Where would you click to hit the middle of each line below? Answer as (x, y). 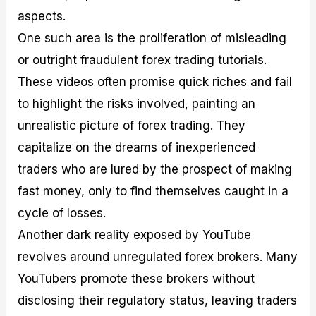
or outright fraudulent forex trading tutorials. (142, 60)
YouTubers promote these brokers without (136, 278)
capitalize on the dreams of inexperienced (137, 147)
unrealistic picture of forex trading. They (132, 125)
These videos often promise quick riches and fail (155, 81)
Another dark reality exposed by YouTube (135, 235)
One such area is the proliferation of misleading (152, 38)
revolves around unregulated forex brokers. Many (158, 256)
